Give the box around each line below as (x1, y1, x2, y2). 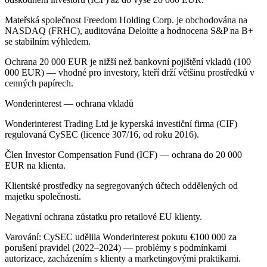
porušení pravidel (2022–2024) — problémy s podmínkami (5, 242, 226, 253)
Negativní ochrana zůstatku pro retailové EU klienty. (5, 211, 202, 222)
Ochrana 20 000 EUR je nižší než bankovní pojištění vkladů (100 (5, 56, 251, 67)
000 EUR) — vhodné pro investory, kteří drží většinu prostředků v (5, 67, 254, 77)
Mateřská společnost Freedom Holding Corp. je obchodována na (5, 14, 247, 25)
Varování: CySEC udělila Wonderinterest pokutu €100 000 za (5, 231, 237, 242)
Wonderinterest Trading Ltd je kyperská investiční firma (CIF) (5, 118, 237, 129)
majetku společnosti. (5, 191, 81, 201)
